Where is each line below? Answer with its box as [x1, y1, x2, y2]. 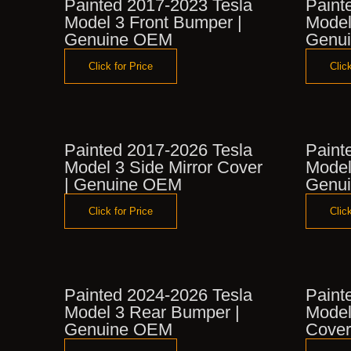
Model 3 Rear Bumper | [64, 302, 240, 322]
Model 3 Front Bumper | [64, 12, 242, 32]
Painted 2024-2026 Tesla [64, 284, 252, 305]
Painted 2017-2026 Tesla [64, 139, 252, 160]
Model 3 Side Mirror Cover [64, 157, 262, 177]
